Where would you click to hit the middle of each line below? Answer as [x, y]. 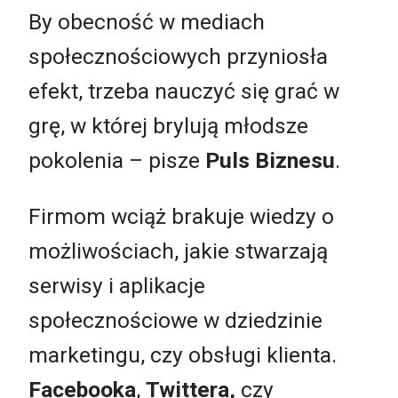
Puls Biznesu [270, 160]
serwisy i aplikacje [117, 286]
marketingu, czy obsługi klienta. [183, 355]
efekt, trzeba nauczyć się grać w [184, 91]
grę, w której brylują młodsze [168, 125]
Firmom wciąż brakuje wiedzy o [181, 217]
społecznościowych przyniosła [178, 56]
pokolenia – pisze [117, 160]
